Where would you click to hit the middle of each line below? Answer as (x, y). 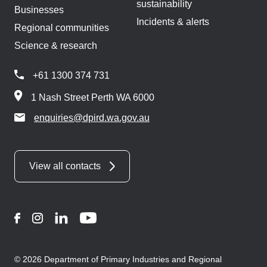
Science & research (56, 46)
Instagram (65, 218)
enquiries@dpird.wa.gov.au (92, 118)
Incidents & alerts (173, 22)
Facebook (42, 218)
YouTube (117, 218)
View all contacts (65, 166)
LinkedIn (89, 218)
